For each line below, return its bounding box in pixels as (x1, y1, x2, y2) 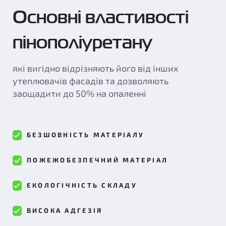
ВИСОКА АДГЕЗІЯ (26, 206, 102, 214)
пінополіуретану (13, 29, 152, 55)
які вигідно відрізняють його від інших (13, 63, 179, 74)
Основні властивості (13, 4, 189, 30)
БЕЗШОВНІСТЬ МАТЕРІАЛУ (26, 131, 145, 139)
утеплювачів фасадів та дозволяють (13, 75, 168, 86)
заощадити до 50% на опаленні (13, 88, 146, 99)
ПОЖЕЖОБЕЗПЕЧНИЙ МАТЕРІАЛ (27, 156, 168, 164)
